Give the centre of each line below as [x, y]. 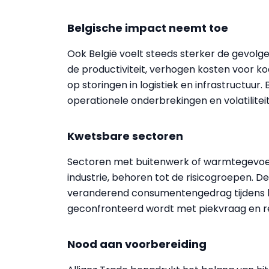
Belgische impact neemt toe [148, 28]
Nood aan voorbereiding [137, 244]
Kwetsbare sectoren [125, 136]
